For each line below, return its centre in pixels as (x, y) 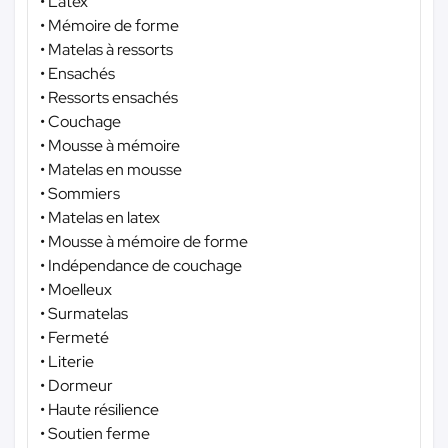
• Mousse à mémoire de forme (144, 241)
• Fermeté (74, 337)
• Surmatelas (84, 313)
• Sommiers (80, 193)
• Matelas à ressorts (106, 49)
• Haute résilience (99, 409)
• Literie (67, 361)
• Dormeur (76, 385)
